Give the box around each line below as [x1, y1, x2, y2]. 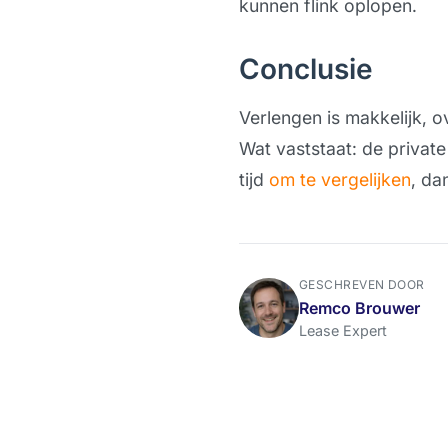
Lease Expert [298, 321, 387, 339]
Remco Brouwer [298, 297, 420, 318]
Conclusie [238, 52, 373, 86]
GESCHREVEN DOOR [298, 277, 425, 292]
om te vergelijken [268, 169, 411, 190]
